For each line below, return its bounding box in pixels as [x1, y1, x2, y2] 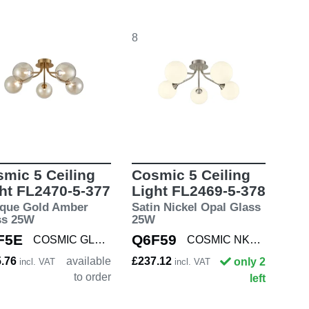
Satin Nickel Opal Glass [131, 200, 261, 214]
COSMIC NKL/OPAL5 [249, 233, 261, 246]
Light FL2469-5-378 [131, 182, 266, 199]
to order [73, 270, 111, 283]
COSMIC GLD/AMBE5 [94, 233, 106, 246]
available [66, 255, 111, 267]
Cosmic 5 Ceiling [131, 166, 250, 183]
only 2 [234, 255, 266, 268]
